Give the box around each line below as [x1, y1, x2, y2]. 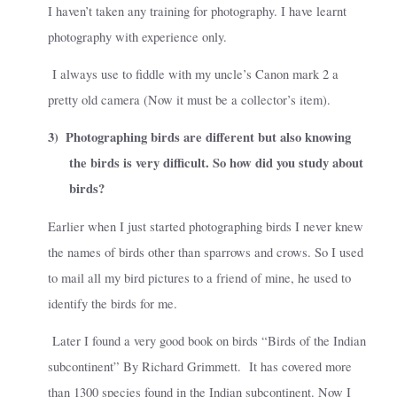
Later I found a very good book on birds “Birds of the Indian [52, 332, 366, 350]
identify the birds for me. [48, 294, 177, 312]
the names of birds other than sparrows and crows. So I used [48, 243, 363, 261]
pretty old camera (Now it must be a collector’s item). [48, 91, 331, 109]
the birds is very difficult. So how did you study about [69, 153, 363, 173]
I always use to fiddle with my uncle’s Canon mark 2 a [52, 66, 339, 83]
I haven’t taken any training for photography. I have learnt [48, 2, 346, 19]
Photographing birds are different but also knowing [66, 128, 351, 147]
